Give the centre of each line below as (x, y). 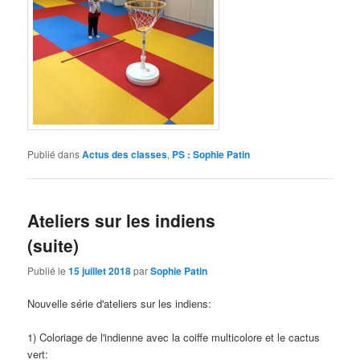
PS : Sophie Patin (211, 155)
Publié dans (54, 154)
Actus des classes (125, 155)
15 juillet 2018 (100, 270)
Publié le (48, 270)
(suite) (53, 245)
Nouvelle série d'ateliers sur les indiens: (120, 303)
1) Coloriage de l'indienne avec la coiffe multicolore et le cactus (174, 337)
